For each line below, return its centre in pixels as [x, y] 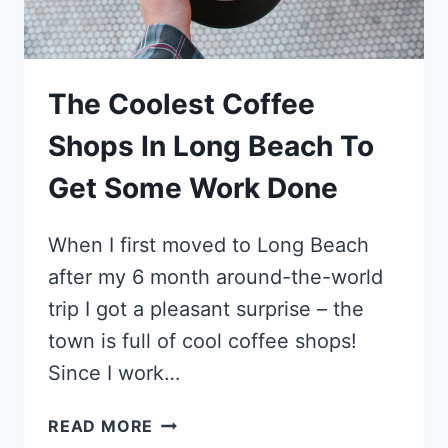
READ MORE [101, 425]
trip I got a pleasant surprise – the [206, 308]
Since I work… [114, 372]
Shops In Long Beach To [211, 145]
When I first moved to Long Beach [208, 244]
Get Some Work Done [193, 187]
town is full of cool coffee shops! [202, 340]
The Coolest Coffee [181, 103]
